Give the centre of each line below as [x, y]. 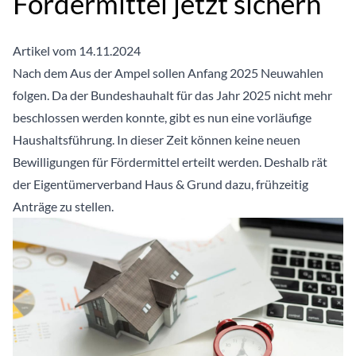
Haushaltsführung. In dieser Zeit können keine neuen [157, 139]
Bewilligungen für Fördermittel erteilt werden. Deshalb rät [170, 162]
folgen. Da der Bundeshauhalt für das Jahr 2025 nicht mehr [172, 95]
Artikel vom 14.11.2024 [77, 50]
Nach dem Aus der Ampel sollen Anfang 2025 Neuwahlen [168, 73]
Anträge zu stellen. [63, 206]
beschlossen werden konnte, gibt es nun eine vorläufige [162, 117]
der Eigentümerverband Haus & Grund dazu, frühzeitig [161, 184]
